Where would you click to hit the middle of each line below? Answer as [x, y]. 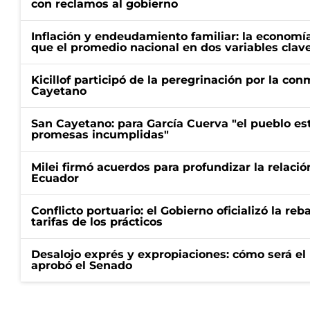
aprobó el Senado [82, 265]
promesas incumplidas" [100, 135]
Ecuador [55, 178]
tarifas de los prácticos [97, 222]
